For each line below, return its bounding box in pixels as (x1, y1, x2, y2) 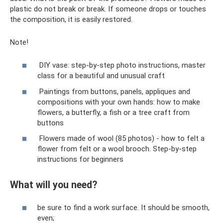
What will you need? (10, 179, 97, 191)
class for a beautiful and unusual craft (37, 71, 165, 81)
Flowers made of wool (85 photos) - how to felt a (37, 134, 205, 143)
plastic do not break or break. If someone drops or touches (10, 4, 206, 13)
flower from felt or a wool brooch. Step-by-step (37, 144, 197, 154)
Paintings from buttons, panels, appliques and (37, 87, 190, 96)
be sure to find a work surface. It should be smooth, (37, 203, 210, 212)
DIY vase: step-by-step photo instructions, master (37, 61, 206, 70)
